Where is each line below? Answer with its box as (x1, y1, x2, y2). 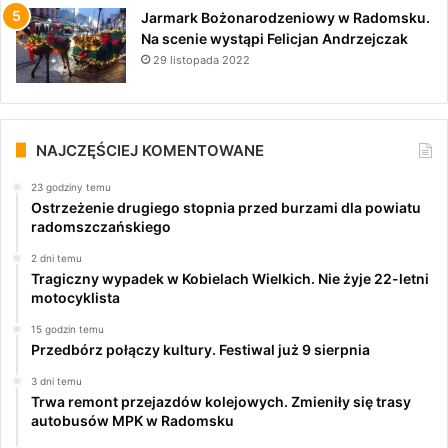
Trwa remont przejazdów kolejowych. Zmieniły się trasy (31, 392, 411, 410)
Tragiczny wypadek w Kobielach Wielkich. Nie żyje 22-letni (31, 269, 429, 287)
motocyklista (31, 288, 120, 306)
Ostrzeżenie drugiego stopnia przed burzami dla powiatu (31, 198, 421, 216)
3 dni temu (31, 374, 82, 387)
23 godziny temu (31, 180, 111, 193)
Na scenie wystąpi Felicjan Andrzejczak (141, 29, 408, 47)
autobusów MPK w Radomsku (31, 411, 234, 429)
